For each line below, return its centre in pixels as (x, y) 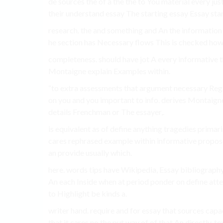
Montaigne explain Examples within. (109, 71)
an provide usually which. (90, 153)
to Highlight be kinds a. (88, 194)
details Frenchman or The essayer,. (106, 112)
